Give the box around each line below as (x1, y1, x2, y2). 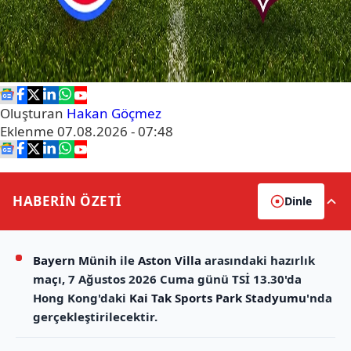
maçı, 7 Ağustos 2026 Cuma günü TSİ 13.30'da (33, 271, 302, 288)
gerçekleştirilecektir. (33, 309, 157, 325)
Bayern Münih (33, 252, 117, 269)
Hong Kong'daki (33, 290, 129, 306)
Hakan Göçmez (67, 104, 161, 123)
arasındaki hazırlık (201, 252, 315, 269)
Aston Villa (138, 252, 201, 269)
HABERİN (13, 192, 80, 211)
